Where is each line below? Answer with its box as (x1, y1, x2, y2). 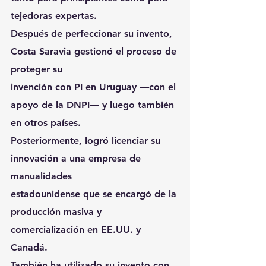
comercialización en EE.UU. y (11, 224, 141, 236)
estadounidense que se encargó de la (11, 188, 179, 200)
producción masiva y (11, 206, 104, 218)
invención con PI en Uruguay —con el (11, 81, 179, 93)
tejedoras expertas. (11, 10, 97, 22)
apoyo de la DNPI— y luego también (11, 99, 177, 111)
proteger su (11, 64, 62, 75)
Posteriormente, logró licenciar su (11, 135, 163, 147)
